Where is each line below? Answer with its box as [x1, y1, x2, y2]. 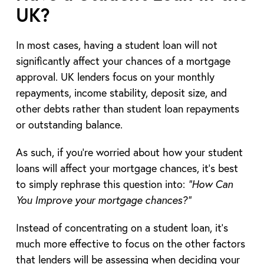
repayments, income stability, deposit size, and [15, 85, 227, 100]
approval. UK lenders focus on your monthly [15, 69, 214, 84]
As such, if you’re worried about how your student [15, 144, 243, 159]
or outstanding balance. [15, 117, 123, 131]
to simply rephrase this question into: [15, 176, 188, 191]
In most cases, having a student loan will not [15, 37, 217, 52]
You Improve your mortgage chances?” [15, 192, 191, 207]
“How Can [187, 176, 233, 191]
